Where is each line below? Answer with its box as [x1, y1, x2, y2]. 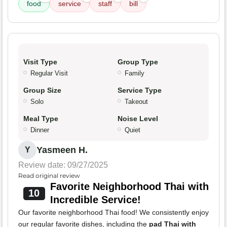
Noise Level [118, 115, 158, 123]
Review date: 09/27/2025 [18, 161, 108, 170]
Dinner [30, 126, 49, 134]
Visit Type [23, 58, 57, 66]
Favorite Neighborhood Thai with [50, 181, 209, 193]
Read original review [18, 172, 80, 180]
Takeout [125, 98, 148, 106]
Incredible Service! [50, 194, 141, 206]
